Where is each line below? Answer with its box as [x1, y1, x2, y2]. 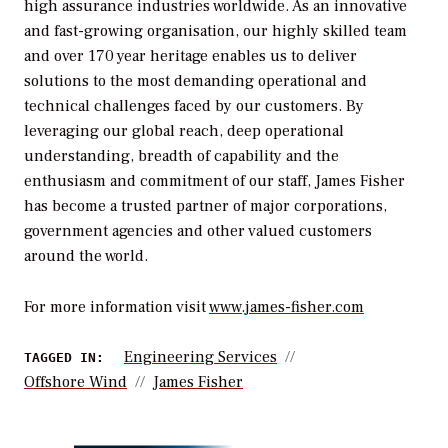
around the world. [24, 245, 148, 266]
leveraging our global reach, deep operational [24, 120, 344, 141]
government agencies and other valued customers [24, 220, 372, 241]
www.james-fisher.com [209, 296, 364, 317]
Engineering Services [124, 347, 277, 368]
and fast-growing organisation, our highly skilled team [24, 20, 407, 41]
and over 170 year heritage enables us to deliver [24, 45, 357, 66]
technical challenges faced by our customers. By [24, 95, 364, 116]
